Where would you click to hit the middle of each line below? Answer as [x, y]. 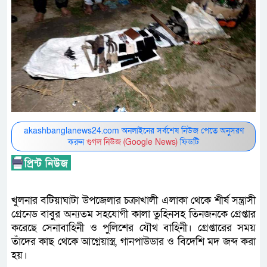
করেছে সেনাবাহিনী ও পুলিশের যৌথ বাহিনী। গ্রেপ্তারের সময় [133, 228]
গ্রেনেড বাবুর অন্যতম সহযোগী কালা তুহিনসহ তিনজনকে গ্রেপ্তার [133, 215]
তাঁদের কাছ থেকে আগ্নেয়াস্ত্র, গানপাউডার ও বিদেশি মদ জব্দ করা [133, 242]
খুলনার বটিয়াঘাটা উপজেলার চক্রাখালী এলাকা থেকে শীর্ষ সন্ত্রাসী [133, 201]
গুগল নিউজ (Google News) [132, 142]
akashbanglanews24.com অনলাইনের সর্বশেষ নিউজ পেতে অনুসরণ [133, 131]
